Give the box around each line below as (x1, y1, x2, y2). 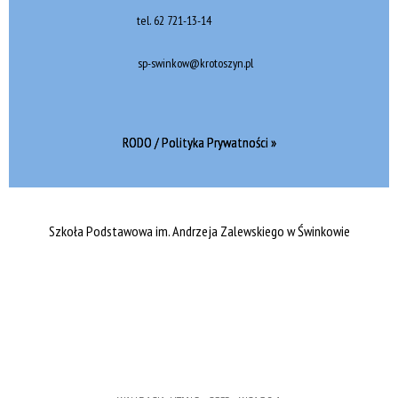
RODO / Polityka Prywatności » (122, 133, 276, 152)
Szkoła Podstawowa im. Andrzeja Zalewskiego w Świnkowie (48, 222, 350, 241)
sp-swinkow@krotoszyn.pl (138, 55, 253, 72)
